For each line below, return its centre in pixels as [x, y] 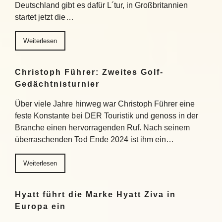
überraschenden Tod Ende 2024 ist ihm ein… [95, 139]
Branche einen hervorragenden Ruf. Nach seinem [103, 128]
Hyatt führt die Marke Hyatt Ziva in [95, 194]
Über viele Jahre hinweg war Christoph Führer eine [105, 104]
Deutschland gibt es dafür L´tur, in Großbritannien [102, 5]
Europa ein [40, 206]
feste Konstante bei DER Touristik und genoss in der [107, 116]
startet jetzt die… [44, 17]
